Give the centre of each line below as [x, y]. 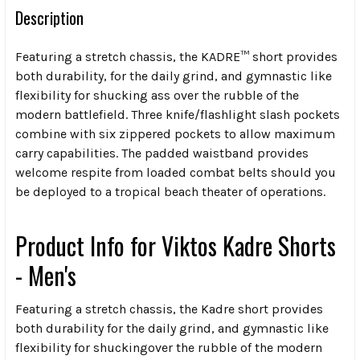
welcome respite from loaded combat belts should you [176, 172]
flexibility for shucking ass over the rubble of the [157, 95]
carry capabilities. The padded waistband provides [162, 153]
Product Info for [88, 245]
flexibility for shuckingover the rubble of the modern [169, 347]
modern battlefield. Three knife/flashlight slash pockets [178, 114]
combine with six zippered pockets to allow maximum [175, 133]
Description [49, 17]
